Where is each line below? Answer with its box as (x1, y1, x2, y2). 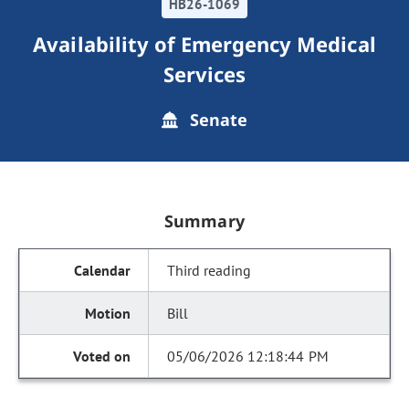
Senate (184, 109, 248, 131)
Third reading (167, 261, 252, 279)
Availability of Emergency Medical (33, 30, 376, 58)
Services (163, 60, 246, 88)
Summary (164, 210, 245, 232)
